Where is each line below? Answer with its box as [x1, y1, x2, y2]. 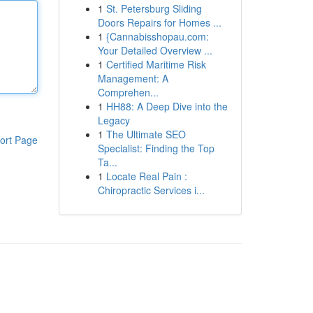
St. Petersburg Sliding [105, 1, 202, 15]
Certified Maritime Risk [105, 57, 206, 71]
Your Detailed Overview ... [97, 43, 212, 57]
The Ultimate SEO [105, 127, 186, 141]
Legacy [97, 113, 130, 127]
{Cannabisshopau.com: [105, 29, 209, 43]
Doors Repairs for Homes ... [97, 15, 221, 29]
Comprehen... [97, 85, 159, 99]
